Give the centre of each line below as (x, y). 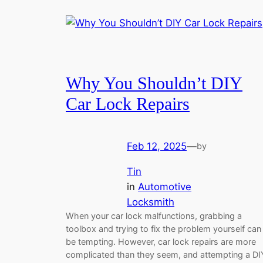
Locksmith (151, 202)
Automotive (165, 187)
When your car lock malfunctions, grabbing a (154, 216)
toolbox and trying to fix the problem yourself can (163, 229)
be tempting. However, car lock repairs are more (161, 242)
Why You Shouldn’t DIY (154, 83)
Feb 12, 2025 (157, 146)
